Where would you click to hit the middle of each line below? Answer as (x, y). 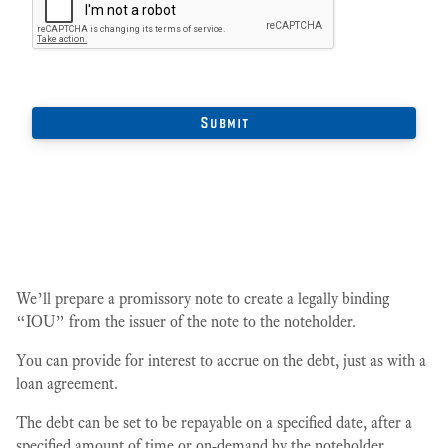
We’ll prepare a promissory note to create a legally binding (202, 298)
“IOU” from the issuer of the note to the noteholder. (186, 321)
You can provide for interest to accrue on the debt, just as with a (221, 360)
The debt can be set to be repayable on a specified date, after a (214, 422)
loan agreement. (67, 383)
